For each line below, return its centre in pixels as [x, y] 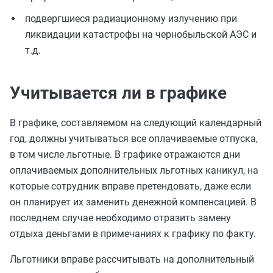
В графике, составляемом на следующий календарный [136, 123]
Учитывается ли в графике [118, 93]
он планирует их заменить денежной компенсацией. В [133, 202]
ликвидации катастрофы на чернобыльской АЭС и [141, 34]
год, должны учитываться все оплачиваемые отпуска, [134, 139]
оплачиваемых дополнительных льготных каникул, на [134, 170]
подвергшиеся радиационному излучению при [131, 19]
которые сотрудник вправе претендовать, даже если [130, 186]
